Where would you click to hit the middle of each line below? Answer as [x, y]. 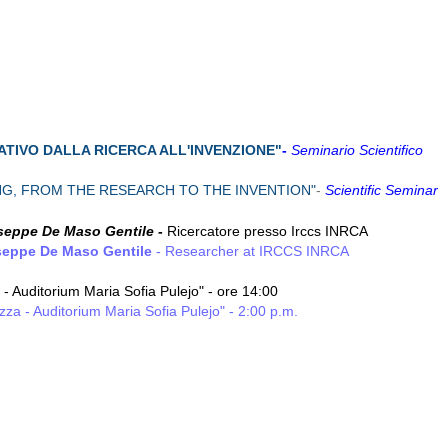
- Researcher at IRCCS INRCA [250, 251]
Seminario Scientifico [357, 150]
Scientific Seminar [381, 190]
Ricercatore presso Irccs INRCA [267, 231]
